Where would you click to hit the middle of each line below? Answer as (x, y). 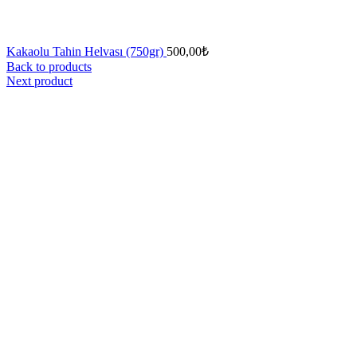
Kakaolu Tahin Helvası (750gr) (86, 51)
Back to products (49, 67)
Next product (39, 81)
